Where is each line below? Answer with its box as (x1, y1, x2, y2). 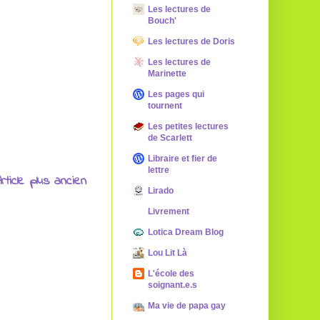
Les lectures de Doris (148, 36, 235, 46)
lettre (148, 165, 169, 175)
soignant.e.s (148, 280, 197, 290)
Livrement (148, 206, 189, 216)
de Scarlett (148, 133, 192, 143)
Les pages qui (148, 89, 204, 99)
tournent (148, 101, 182, 111)
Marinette (148, 69, 186, 79)
